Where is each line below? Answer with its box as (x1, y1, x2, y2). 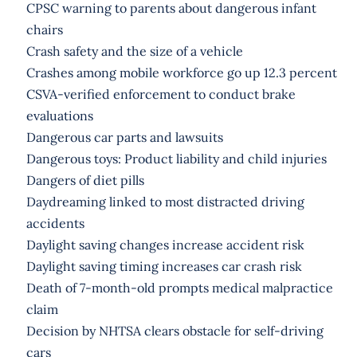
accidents (25, 214, 84, 231)
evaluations (25, 107, 93, 124)
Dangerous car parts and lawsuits (25, 128, 223, 145)
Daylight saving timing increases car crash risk (25, 257, 302, 274)
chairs (25, 21, 63, 37)
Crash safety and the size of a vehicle (25, 42, 243, 59)
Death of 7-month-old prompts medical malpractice (25, 279, 333, 296)
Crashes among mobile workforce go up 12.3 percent (25, 64, 337, 80)
